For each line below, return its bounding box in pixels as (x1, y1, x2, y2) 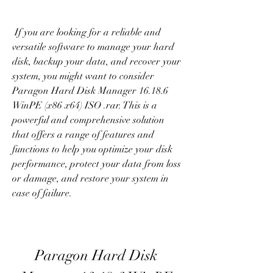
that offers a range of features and (12, 129, 154, 141)
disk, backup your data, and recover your (12, 55, 181, 68)
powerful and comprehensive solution (12, 114, 165, 126)
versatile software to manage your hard (12, 41, 174, 53)
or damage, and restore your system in (12, 172, 169, 185)
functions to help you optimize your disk (12, 143, 172, 155)
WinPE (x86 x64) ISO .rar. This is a (12, 99, 157, 112)
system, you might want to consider (12, 70, 154, 82)
